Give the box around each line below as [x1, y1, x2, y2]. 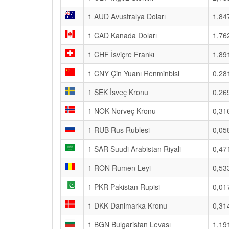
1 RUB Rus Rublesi [88, 125, 150, 135]
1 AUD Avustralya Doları [88, 11, 166, 21]
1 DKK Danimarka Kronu [88, 200, 167, 211]
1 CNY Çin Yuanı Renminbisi [88, 68, 179, 78]
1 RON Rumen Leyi [88, 163, 151, 173]
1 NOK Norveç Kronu [88, 106, 156, 116]
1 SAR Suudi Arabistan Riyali [88, 144, 181, 154]
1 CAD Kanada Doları [88, 30, 157, 40]
